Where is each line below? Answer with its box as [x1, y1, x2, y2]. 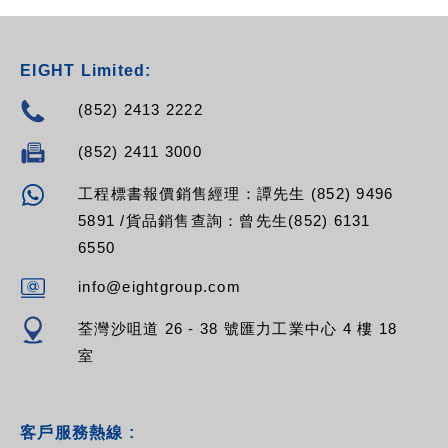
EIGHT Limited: [20, 62, 152, 80]
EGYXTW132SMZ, [39, 106, 164, 123]
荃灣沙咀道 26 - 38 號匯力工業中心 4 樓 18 [78, 320, 397, 338]
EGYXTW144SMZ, [39, 126, 164, 143]
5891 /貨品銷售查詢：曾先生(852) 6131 [78, 212, 371, 230]
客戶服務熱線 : [20, 424, 135, 442]
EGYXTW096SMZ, [39, 46, 164, 63]
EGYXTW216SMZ [39, 146, 159, 163]
